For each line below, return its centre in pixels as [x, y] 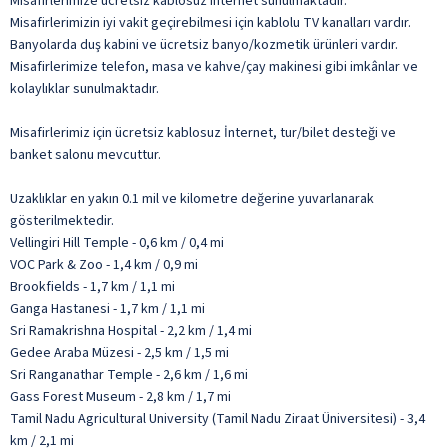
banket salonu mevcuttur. [85, 154]
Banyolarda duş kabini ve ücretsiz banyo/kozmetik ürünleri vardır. [204, 44]
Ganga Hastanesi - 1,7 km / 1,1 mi [107, 308]
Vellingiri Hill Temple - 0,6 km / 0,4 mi [117, 242]
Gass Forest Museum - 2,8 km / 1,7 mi [120, 396]
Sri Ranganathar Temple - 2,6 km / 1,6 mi [129, 374]
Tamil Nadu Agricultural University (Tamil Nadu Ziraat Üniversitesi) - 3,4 [217, 418]
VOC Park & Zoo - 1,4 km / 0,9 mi [104, 264]
